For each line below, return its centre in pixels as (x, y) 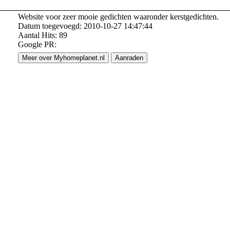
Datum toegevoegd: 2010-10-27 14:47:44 (85, 26)
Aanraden (129, 58)
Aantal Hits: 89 (43, 35)
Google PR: (37, 44)
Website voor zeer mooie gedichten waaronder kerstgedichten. (118, 17)
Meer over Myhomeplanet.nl (63, 58)
